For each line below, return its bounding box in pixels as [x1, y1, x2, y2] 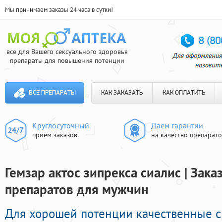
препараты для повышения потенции [9, 56, 124, 65]
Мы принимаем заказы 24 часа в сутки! [5, 5, 113, 14]
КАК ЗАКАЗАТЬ [101, 90, 143, 96]
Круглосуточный [32, 120, 89, 130]
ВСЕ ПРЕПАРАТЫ [28, 90, 76, 96]
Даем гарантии [151, 120, 203, 130]
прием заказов [32, 130, 77, 139]
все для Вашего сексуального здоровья [6, 47, 128, 56]
